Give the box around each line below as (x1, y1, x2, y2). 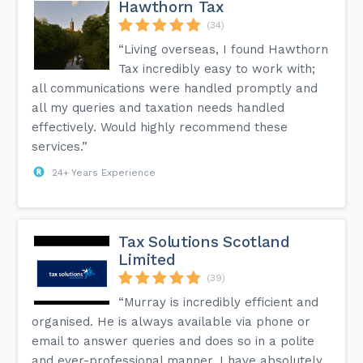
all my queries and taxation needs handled (32, 100, 285, 115)
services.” (32, 139, 88, 154)
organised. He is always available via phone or (32, 314, 311, 329)
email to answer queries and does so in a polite (32, 333, 315, 348)
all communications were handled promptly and (32, 80, 318, 96)
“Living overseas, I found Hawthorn (118, 41, 329, 57)
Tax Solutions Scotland (118, 232, 290, 251)
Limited (118, 250, 176, 269)
